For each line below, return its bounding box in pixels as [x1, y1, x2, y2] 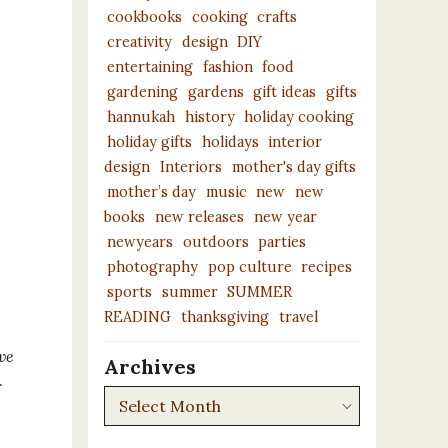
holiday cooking [244, 107, 355, 126]
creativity [106, 32, 172, 51]
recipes [301, 257, 353, 276]
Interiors [159, 157, 222, 176]
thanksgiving [180, 307, 269, 326]
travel [278, 307, 318, 326]
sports [106, 282, 152, 301]
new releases [154, 207, 244, 226]
